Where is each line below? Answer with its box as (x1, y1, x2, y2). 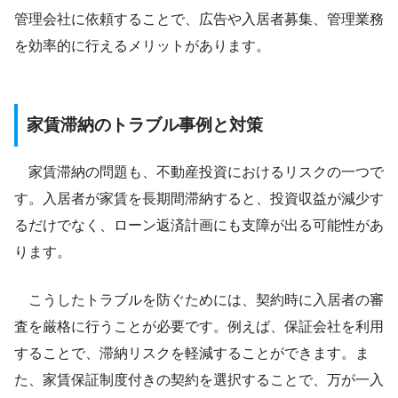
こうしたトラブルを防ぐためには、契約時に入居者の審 (14, 291, 384, 307)
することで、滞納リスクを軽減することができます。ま (14, 345, 370, 361)
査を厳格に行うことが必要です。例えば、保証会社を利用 (14, 318, 384, 334)
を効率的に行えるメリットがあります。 (14, 38, 270, 54)
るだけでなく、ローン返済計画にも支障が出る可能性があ (14, 217, 384, 233)
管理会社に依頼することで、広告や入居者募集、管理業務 (14, 12, 384, 28)
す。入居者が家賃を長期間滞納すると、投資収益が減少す (14, 190, 384, 206)
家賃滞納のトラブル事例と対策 (27, 115, 263, 135)
